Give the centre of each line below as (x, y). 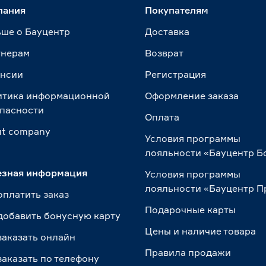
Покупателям (177, 10)
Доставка (167, 31)
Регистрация (176, 74)
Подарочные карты (191, 210)
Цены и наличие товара (201, 231)
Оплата (162, 117)
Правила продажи (188, 252)
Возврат (164, 53)
